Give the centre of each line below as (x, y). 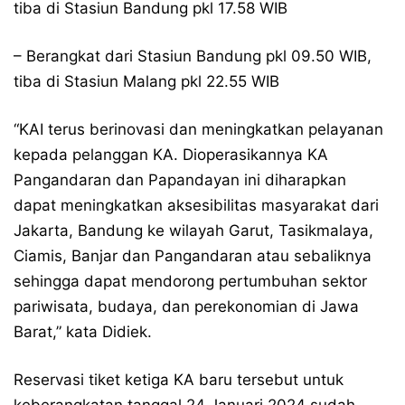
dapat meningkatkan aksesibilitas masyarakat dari (196, 205)
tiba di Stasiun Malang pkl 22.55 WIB (146, 81)
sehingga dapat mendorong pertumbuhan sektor (190, 281)
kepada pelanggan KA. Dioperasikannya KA (171, 154)
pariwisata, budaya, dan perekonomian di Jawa (186, 306)
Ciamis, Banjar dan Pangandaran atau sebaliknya (193, 255)
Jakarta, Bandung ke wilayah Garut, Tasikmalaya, (193, 230)
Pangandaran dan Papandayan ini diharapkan (180, 179)
